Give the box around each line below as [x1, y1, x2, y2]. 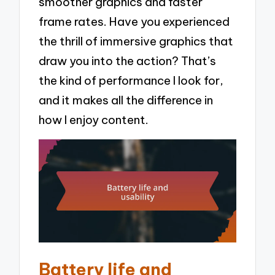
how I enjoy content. [39, 112, 149, 128]
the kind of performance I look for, [39, 73, 224, 88]
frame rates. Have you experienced [39, 14, 230, 29]
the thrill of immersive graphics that [39, 34, 234, 49]
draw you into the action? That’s [39, 53, 217, 69]
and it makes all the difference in [39, 93, 214, 108]
